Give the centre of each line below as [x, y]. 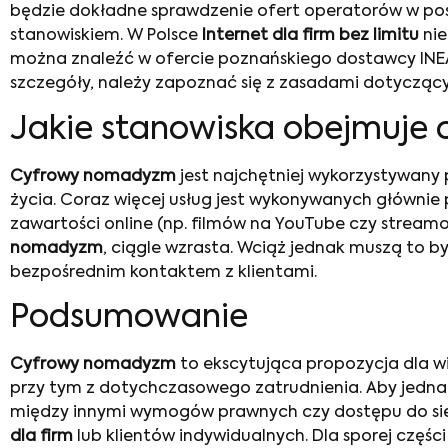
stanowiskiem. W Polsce [106, 36]
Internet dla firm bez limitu [310, 36]
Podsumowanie [129, 318]
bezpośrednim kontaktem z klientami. [163, 272]
